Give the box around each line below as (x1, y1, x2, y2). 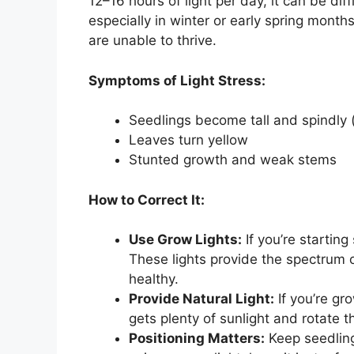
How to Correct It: (88, 191, 205, 208)
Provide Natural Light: (129, 291, 274, 307)
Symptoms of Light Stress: (88, 72, 265, 88)
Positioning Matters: (129, 330, 265, 347)
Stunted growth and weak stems (129, 152, 337, 168)
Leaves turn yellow (129, 132, 248, 149)
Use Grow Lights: (129, 232, 242, 248)
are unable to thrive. (88, 32, 217, 49)
